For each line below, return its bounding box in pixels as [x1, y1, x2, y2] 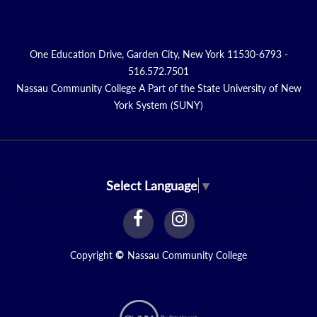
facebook [142, 206, 214, 228]
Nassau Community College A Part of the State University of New [16, 82, 301, 94]
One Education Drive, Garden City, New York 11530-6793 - [29, 48, 288, 60]
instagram [185, 206, 262, 228]
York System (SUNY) [114, 99, 203, 111]
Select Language [105, 177, 197, 193]
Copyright [70, 248, 115, 261]
